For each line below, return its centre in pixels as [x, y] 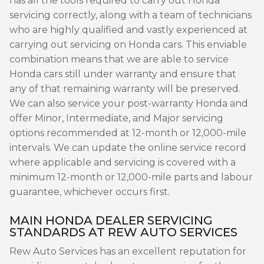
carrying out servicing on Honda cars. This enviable [128, 44]
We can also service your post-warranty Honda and [129, 103]
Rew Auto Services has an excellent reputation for [128, 251]
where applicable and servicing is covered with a [123, 162]
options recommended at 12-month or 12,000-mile [128, 133]
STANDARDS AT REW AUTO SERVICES [123, 232]
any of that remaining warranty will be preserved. [125, 89]
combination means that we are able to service [119, 59]
